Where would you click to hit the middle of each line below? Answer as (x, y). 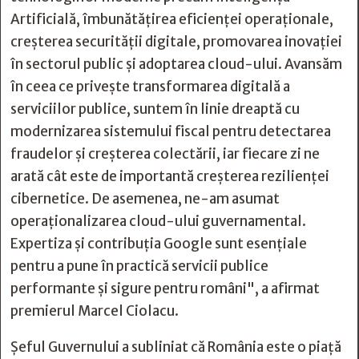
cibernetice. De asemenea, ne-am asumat (145, 198)
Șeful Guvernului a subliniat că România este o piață (176, 347)
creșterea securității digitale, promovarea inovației (176, 41)
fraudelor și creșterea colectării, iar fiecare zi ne (165, 153)
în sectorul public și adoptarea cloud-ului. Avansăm (176, 64)
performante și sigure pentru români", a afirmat (165, 288)
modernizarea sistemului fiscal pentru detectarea (171, 131)
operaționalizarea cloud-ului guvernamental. (158, 221)
